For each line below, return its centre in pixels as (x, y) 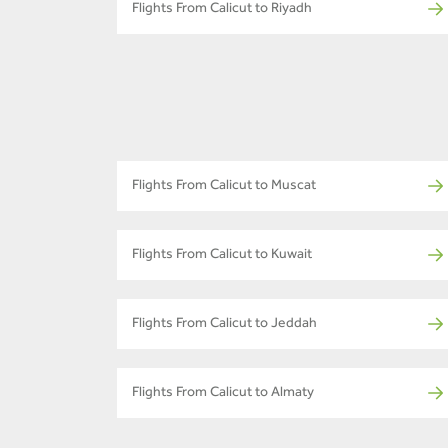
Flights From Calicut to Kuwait (222, 256)
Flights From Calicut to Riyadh (222, 10)
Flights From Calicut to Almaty (223, 394)
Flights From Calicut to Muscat (224, 187)
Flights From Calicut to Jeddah (224, 325)
